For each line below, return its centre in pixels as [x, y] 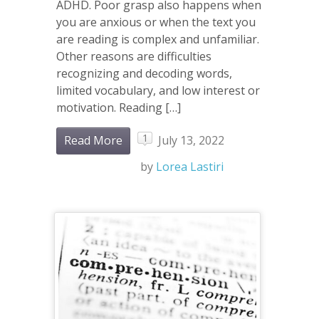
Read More [93, 141]
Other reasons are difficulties [134, 56]
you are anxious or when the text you [156, 22]
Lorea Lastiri [190, 167]
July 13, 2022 [191, 141]
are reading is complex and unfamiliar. [159, 39]
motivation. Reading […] [119, 107]
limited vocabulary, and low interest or [158, 90]
